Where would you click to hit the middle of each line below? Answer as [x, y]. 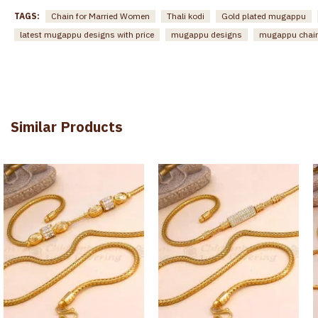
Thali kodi [186, 16]
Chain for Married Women [100, 16]
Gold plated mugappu [264, 16]
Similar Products [67, 126]
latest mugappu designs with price [87, 34]
